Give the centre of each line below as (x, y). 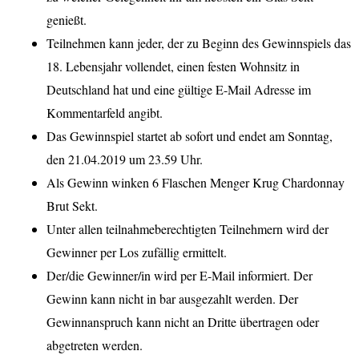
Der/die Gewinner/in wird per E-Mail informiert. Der (179, 276)
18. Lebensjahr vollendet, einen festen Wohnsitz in (173, 67)
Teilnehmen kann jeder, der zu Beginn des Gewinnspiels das (199, 43)
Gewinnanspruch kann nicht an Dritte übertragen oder (183, 322)
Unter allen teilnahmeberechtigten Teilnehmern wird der (188, 229)
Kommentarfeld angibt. (105, 113)
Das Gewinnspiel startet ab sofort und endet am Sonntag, (190, 136)
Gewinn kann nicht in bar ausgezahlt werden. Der (172, 299)
